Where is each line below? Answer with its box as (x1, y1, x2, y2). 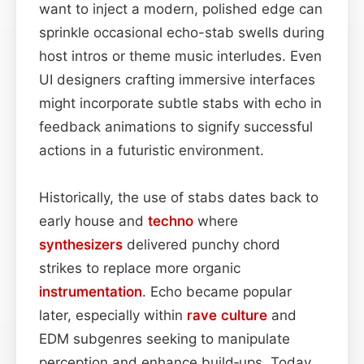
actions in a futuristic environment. (39, 141, 264, 158)
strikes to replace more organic (39, 259, 240, 276)
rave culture (187, 306, 267, 323)
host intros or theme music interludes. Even (39, 47, 322, 64)
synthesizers (39, 236, 123, 253)
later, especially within (39, 306, 187, 323)
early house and (39, 212, 148, 229)
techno (148, 212, 193, 229)
